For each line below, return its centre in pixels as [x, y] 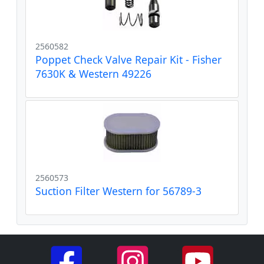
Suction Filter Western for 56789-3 [118, 191]
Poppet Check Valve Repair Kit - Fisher [128, 59]
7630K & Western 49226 [93, 73]
